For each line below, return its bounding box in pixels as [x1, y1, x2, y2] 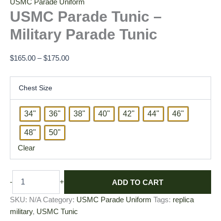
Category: [43, 196, 76, 204]
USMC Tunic [37, 208, 78, 216]
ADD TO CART [112, 178, 163, 186]
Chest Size [18, 84, 52, 92]
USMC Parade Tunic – [10, 8, 162, 25]
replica [173, 196, 194, 204]
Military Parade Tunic [10, 26, 157, 42]
